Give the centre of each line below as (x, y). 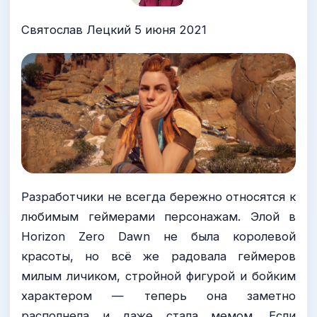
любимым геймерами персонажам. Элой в (158, 217)
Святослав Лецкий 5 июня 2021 (114, 30)
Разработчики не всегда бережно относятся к (158, 197)
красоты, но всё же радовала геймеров (158, 257)
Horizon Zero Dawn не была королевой (158, 237)
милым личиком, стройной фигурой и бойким (158, 276)
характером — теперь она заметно (158, 296)
